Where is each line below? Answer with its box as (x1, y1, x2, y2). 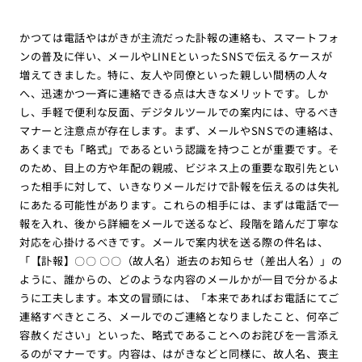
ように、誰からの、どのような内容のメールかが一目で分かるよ (19, 271, 340, 288)
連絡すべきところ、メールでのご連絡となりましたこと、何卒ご (19, 309, 340, 325)
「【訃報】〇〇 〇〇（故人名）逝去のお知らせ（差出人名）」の (19, 253, 343, 269)
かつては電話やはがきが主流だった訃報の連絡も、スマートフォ (19, 30, 340, 46)
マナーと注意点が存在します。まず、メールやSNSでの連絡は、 (19, 123, 340, 139)
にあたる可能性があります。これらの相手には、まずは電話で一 (19, 197, 340, 213)
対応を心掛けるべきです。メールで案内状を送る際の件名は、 (19, 234, 329, 250)
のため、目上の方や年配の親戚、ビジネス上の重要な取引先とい (19, 160, 340, 176)
